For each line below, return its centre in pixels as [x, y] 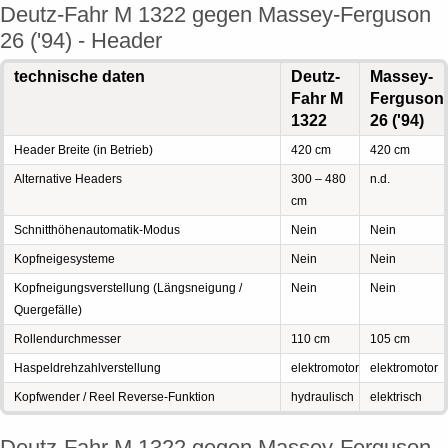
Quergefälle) [48, 310]
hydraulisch [322, 397]
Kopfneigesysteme [64, 259]
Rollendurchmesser [67, 339]
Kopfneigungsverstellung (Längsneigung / [128, 288]
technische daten [79, 76]
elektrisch [396, 397]
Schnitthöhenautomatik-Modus [97, 230]
